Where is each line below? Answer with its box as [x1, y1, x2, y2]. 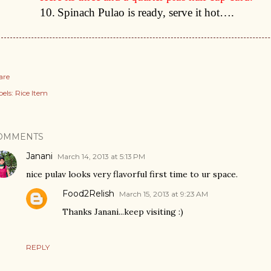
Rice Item [15, 88, 48, 97]
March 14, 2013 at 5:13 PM [57, 152, 145, 161]
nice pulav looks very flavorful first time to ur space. [26, 169, 238, 180]
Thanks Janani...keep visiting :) [62, 206, 183, 217]
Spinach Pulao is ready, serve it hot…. [57, 6, 235, 19]
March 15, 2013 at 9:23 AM [119, 189, 208, 198]
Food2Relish [62, 188, 114, 199]
